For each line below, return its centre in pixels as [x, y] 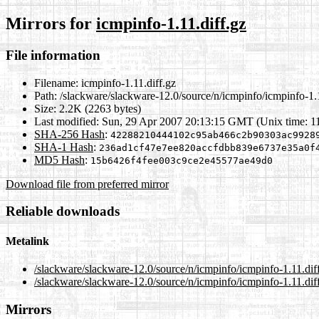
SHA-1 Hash [64, 147]
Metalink [27, 241]
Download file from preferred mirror [87, 184]
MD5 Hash [59, 159]
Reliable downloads [63, 211]
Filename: [56, 83]
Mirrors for [51, 23]
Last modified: [67, 121]
